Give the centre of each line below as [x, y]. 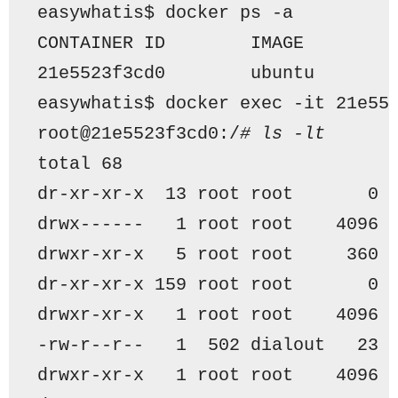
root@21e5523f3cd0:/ [139, 133]
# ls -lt [283, 133]
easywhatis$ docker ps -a [165, 12]
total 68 [80, 163]
